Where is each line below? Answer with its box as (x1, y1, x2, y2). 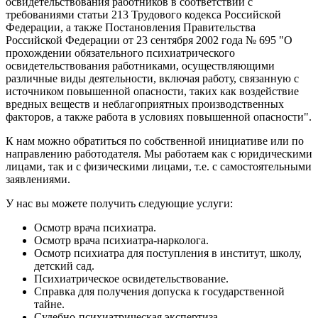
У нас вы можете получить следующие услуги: (6, 197, 233, 209)
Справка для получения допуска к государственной (34, 285, 285, 297)
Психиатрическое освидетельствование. (34, 272, 229, 285)
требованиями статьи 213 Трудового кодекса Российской (6, 8, 281, 21)
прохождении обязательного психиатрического (6, 46, 235, 59)
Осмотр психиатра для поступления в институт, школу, (34, 246, 302, 259)
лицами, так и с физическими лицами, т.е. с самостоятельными (6, 160, 312, 172)
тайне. (34, 297, 65, 310)
